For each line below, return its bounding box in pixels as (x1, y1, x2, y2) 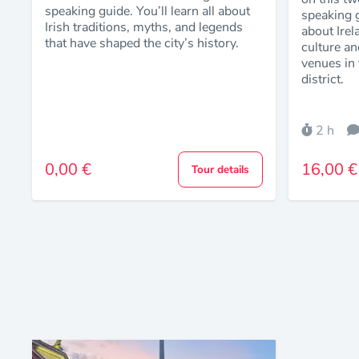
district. (301, 71, 344, 89)
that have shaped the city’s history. (45, 34, 239, 53)
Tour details (191, 162, 249, 178)
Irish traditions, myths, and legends (45, 18, 243, 37)
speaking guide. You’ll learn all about (45, 2, 250, 21)
